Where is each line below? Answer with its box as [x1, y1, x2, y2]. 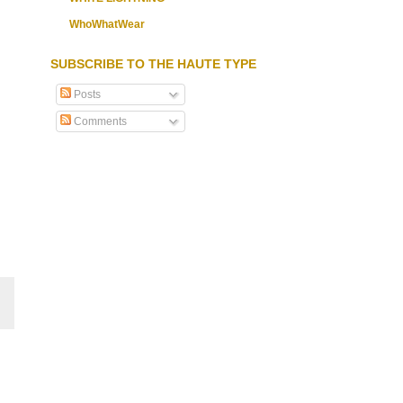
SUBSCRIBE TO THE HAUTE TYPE [50, 56, 256, 71]
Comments [71, 114, 127, 128]
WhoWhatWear [69, 17, 145, 31]
